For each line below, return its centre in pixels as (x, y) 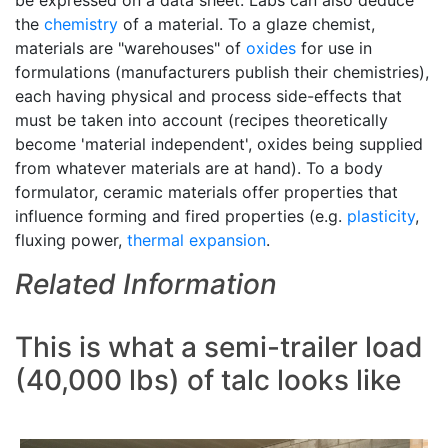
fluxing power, (71, 240)
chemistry (81, 24)
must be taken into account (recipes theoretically (201, 120)
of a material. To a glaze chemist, (246, 24)
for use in (334, 48)
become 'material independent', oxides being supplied (219, 144)
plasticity (381, 216)
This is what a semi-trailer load (219, 347)
